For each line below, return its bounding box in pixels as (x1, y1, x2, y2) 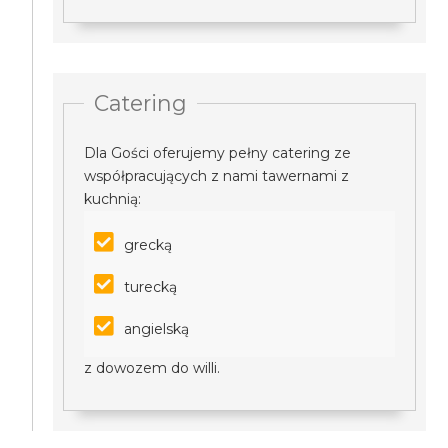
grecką (124, 236, 173, 254)
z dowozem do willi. (84, 359, 221, 377)
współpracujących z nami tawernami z (84, 167, 350, 185)
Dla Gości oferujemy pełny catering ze (84, 144, 352, 162)
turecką (124, 278, 178, 296)
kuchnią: (84, 190, 142, 208)
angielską (124, 320, 194, 338)
